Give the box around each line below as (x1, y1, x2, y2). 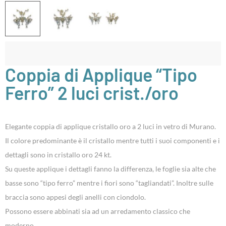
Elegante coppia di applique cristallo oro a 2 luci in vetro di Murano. (5, 122, 216, 131)
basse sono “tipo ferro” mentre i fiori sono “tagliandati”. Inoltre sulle (5, 179, 213, 188)
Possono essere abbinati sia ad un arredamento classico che (5, 207, 190, 216)
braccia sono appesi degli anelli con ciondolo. (5, 193, 146, 202)
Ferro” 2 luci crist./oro (5, 82, 179, 104)
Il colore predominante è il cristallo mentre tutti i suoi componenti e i (5, 136, 220, 145)
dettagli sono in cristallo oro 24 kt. (5, 150, 111, 159)
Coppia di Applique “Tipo (5, 64, 197, 86)
